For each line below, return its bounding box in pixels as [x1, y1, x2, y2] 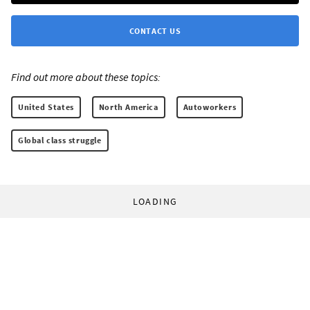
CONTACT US [129, 25, 181, 36]
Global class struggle [18, 134, 102, 145]
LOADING [132, 194, 178, 208]
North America [98, 101, 158, 112]
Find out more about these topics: [11, 69, 161, 84]
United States [18, 101, 74, 112]
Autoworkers [183, 101, 237, 112]
